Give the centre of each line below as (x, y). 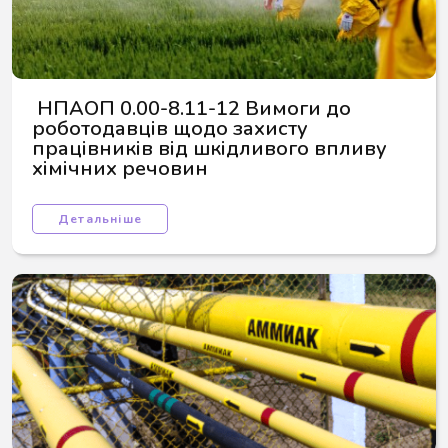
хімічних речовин (120, 168)
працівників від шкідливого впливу (212, 148)
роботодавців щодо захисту (172, 128)
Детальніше (100, 219)
